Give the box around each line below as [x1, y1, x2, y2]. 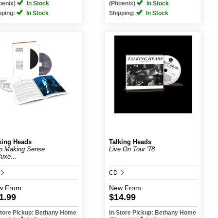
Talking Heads [109, 138, 151, 145]
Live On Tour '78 [109, 145, 155, 153]
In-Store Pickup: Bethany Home [109, 209, 196, 216]
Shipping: [109, 10, 136, 17]
